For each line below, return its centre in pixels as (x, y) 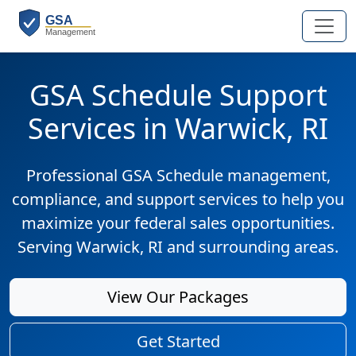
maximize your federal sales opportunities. (178, 223)
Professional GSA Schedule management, (178, 175)
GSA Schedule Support (178, 95)
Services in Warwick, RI (178, 128)
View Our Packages (178, 297)
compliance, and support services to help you (178, 199)
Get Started (178, 341)
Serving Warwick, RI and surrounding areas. (178, 247)
